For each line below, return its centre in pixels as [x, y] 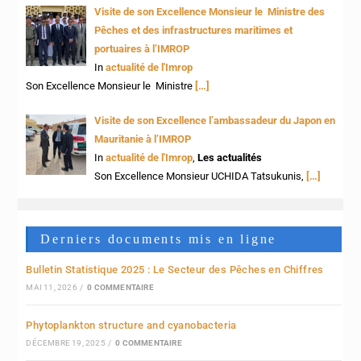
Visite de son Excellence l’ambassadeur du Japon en [215, 120]
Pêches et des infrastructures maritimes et [194, 31]
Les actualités [230, 157]
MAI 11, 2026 [52, 287]
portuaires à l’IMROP [142, 49]
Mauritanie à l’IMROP [143, 139]
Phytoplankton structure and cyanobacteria [131, 325]
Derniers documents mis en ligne [159, 239]
